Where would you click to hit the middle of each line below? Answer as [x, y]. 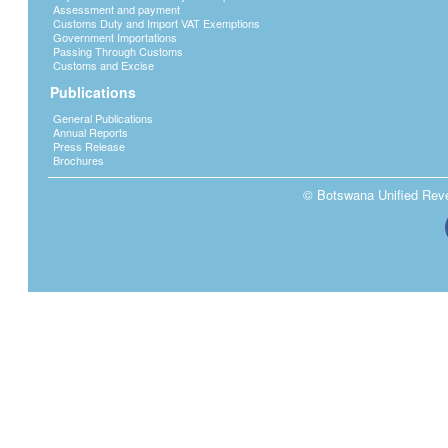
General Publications [103, 118]
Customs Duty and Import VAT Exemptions [156, 23]
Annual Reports [90, 132]
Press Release [89, 146]
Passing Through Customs [118, 51]
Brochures [78, 160]
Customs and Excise [103, 65]
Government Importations [115, 37]
